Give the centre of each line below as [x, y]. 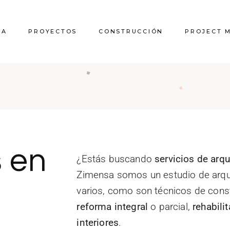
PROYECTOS [53, 31]
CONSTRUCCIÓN [131, 31]
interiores [98, 223]
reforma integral [112, 207]
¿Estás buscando [116, 159]
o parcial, [170, 207]
